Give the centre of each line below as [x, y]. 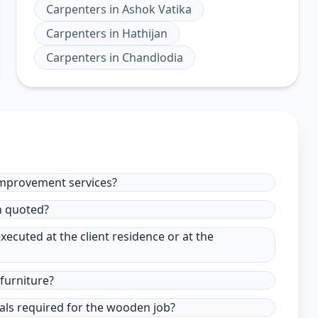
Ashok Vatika [157, 9]
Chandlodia [152, 57]
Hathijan [144, 33]
